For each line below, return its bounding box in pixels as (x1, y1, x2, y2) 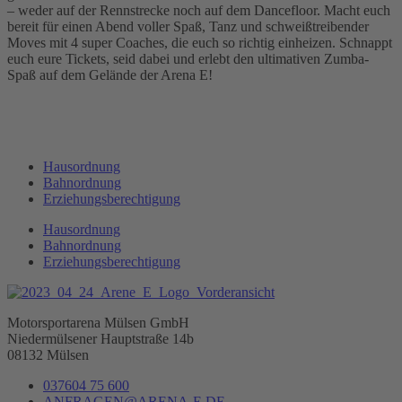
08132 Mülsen (7, 346, 89, 363)
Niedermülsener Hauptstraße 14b (7, 330, 194, 346)
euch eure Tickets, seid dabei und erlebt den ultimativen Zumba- (7, 50, 369, 66)
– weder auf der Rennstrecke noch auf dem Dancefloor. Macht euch (7, 2, 390, 18)
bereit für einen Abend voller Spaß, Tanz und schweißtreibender (7, 18, 369, 34)
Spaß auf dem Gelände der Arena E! (7, 66, 213, 83)
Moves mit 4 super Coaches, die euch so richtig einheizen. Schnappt (7, 34, 392, 50)
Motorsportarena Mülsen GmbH (7, 314, 189, 330)
